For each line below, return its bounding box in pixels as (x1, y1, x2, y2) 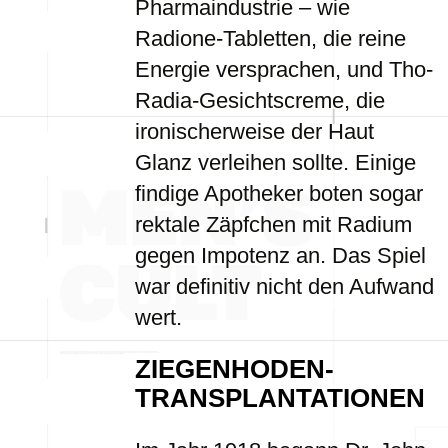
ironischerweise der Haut (135, 119, 374, 144)
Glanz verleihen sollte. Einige (135, 150, 416, 175)
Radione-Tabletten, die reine (135, 26, 406, 51)
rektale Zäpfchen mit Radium (135, 212, 412, 237)
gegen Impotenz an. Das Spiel (135, 243, 426, 268)
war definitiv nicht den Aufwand (135, 274, 434, 299)
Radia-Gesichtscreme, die (135, 88, 385, 113)
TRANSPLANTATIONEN (135, 384, 425, 412)
